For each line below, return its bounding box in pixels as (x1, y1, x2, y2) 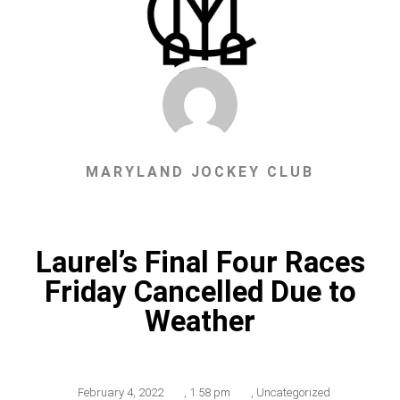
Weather (145, 304, 255, 339)
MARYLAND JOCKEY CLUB (86, 163, 314, 181)
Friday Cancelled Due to (44, 274, 356, 310)
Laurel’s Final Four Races (35, 245, 365, 280)
